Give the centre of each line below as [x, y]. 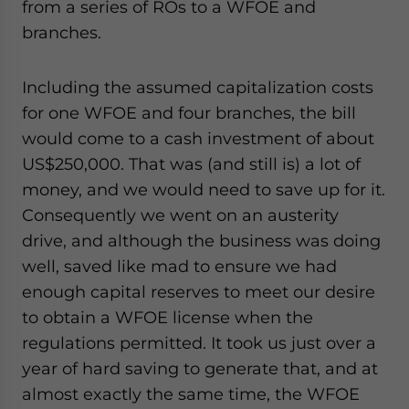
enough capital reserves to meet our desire [199, 292]
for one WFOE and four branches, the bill [189, 113]
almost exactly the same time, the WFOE [191, 394]
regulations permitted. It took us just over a [199, 343]
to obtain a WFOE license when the [168, 317]
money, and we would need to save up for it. [204, 189]
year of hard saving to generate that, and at [200, 368]
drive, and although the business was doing [201, 241]
